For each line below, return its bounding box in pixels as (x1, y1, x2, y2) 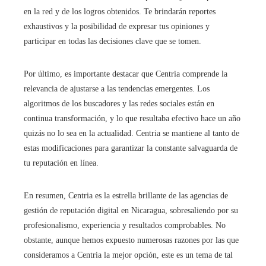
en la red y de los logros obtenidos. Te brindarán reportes (24, 7, 216, 16)
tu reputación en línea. (24, 158, 99, 167)
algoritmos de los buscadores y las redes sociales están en (24, 99, 214, 108)
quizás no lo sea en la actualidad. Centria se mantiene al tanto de (24, 128, 239, 138)
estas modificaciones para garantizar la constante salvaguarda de (24, 143, 237, 153)
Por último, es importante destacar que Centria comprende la (24, 69, 227, 78)
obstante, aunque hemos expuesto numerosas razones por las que (24, 235, 239, 245)
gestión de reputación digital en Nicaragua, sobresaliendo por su (24, 205, 238, 215)
